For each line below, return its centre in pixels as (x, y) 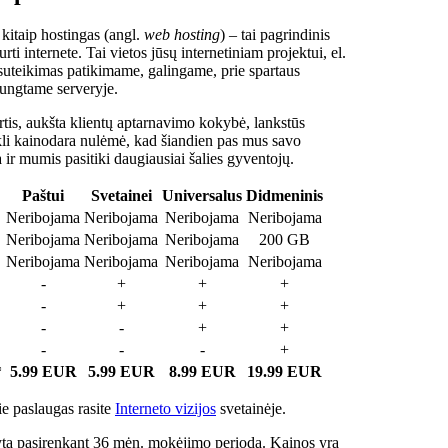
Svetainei (121, 195)
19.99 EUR (284, 371)
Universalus (202, 195)
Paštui (43, 195)
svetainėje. (251, 408)
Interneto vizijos (165, 408)
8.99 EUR (202, 371)
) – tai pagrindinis (275, 34)
